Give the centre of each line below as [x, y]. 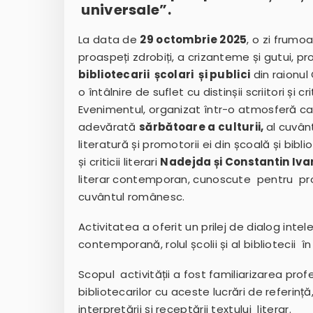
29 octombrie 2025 [194, 40]
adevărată [109, 127]
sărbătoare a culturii [200, 127]
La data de [109, 40]
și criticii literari [119, 162]
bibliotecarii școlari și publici [165, 75]
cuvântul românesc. [132, 197]
